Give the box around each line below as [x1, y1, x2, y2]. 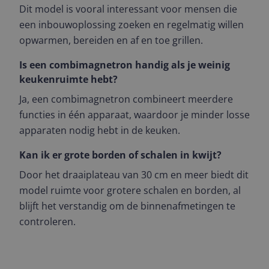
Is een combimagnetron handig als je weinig [19, 58, 230, 71]
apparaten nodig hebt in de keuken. [19, 124, 180, 137]
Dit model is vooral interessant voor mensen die [19, 2, 237, 16]
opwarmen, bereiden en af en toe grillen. [19, 34, 203, 47]
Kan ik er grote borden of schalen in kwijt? [19, 148, 222, 162]
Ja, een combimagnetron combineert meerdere [19, 92, 233, 106]
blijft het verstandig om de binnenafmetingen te [19, 199, 235, 213]
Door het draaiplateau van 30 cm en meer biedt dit [19, 168, 249, 181]
